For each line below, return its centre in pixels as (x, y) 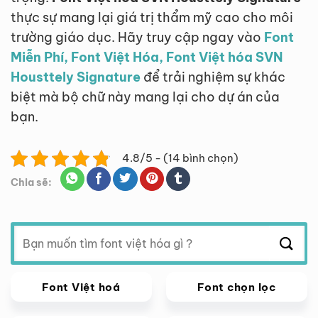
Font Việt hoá (81, 287)
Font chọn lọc (237, 287)
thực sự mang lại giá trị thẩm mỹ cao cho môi (152, 17)
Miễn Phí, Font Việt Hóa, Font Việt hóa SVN (147, 57)
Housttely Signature (76, 77)
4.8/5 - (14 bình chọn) (180, 158)
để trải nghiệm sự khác (213, 77)
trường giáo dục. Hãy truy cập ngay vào (137, 37)
